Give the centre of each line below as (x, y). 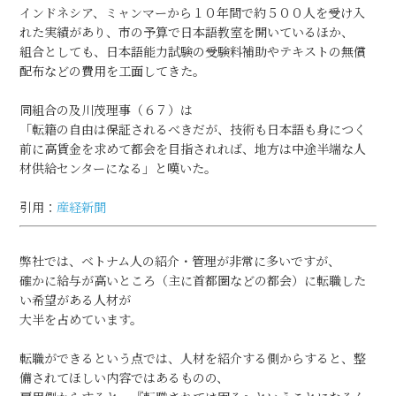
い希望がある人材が (76, 301)
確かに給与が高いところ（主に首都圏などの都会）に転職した (193, 281)
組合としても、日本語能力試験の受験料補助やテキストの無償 (193, 53)
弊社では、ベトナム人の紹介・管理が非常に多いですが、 (180, 262)
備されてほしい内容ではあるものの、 (125, 378)
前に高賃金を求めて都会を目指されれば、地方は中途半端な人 (193, 150)
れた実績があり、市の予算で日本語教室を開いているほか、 (187, 34)
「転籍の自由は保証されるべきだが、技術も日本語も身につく (193, 131)
